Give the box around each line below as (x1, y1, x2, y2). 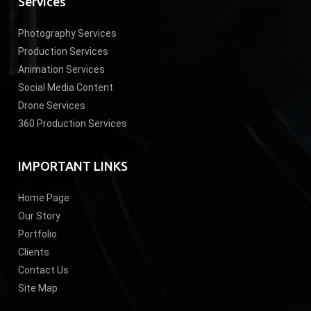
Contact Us (18, 264, 69, 276)
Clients (18, 246, 50, 258)
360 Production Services (18, 117, 128, 129)
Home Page (18, 192, 70, 203)
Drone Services (18, 99, 86, 111)
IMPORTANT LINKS (18, 158, 128, 173)
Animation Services (18, 63, 106, 75)
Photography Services (18, 27, 117, 39)
